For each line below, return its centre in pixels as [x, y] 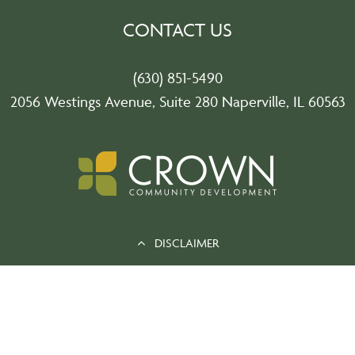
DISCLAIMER [185, 242]
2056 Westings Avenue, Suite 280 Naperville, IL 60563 [177, 101]
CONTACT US [177, 30]
